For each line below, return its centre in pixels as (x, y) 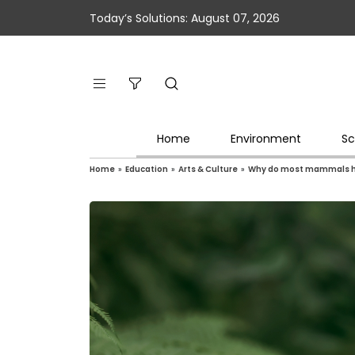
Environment (265, 138)
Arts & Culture (208, 169)
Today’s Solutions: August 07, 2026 (185, 18)
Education (147, 169)
